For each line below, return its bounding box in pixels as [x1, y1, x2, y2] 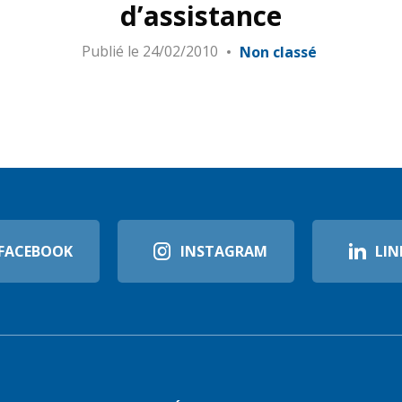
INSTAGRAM [179, 240, 267, 261]
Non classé [239, 42, 317, 63]
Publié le [81, 41, 139, 62]
